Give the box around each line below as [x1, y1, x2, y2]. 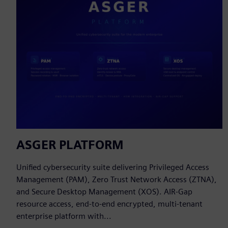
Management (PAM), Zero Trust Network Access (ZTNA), [16, 175, 217, 185]
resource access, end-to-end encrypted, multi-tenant [16, 199, 203, 209]
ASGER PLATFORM [16, 137, 124, 153]
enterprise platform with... [16, 211, 111, 221]
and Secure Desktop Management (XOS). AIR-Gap [16, 187, 192, 197]
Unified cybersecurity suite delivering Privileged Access [16, 162, 209, 173]
